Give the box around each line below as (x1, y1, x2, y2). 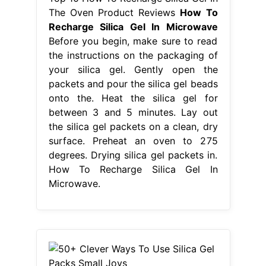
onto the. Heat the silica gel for (48, 92, 218, 104)
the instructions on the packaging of (48, 49, 218, 62)
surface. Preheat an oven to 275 (48, 135, 218, 147)
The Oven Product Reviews (48, 7, 180, 19)
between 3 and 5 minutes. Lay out (48, 106, 218, 119)
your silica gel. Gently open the (48, 64, 218, 76)
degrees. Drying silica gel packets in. (48, 149, 218, 161)
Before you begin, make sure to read (48, 35, 218, 47)
